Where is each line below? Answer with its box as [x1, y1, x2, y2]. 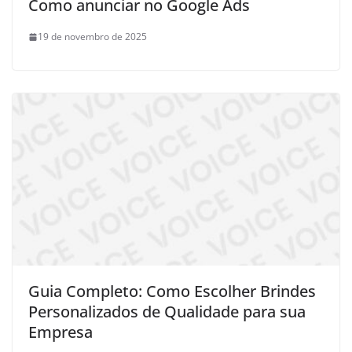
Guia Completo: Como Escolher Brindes [28, 280, 316, 302]
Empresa [28, 321, 93, 343]
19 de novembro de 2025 [38, 30, 147, 44]
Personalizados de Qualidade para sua [28, 301, 306, 323]
